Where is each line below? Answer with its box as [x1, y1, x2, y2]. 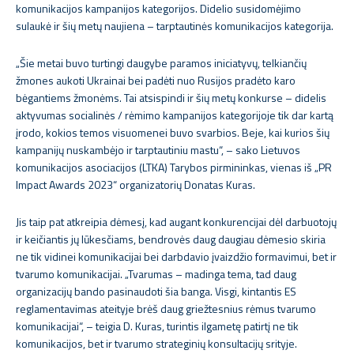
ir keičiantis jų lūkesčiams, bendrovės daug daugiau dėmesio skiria [16, 231, 326, 247]
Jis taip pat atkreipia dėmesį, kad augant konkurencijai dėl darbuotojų [16, 213, 337, 230]
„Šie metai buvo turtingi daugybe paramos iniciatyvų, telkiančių [16, 55, 307, 71]
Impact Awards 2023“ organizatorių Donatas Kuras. [16, 176, 255, 193]
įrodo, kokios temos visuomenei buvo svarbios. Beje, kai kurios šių [16, 124, 330, 141]
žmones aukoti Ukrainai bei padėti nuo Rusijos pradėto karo [16, 72, 296, 88]
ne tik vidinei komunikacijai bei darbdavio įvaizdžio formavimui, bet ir [16, 248, 337, 265]
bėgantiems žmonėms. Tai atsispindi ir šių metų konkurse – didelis [16, 89, 326, 106]
